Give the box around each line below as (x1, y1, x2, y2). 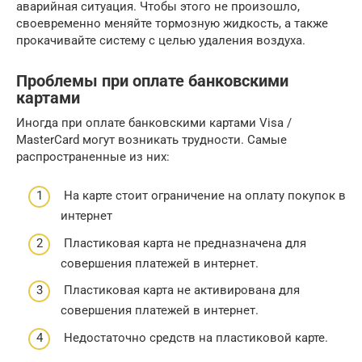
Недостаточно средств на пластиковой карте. (61, 330, 328, 345)
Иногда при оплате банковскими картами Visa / (16, 115, 292, 130)
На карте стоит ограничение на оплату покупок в (61, 188, 346, 203)
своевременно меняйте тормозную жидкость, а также (16, 15, 328, 31)
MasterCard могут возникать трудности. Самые (16, 132, 287, 147)
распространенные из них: (16, 149, 170, 164)
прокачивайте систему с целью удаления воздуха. (16, 32, 305, 48)
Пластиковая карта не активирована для (61, 283, 300, 297)
